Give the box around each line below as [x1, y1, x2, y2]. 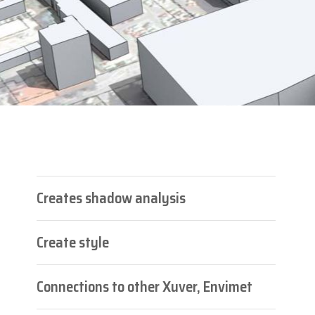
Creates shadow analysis [37, 186, 186, 210]
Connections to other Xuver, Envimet [37, 274, 252, 298]
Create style [37, 230, 109, 254]
